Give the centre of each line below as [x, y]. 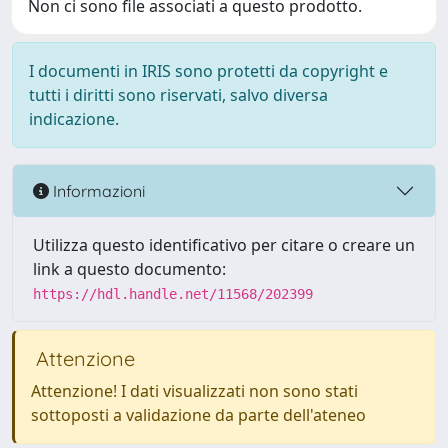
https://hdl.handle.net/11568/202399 [173, 294]
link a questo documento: [129, 269]
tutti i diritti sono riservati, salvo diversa [178, 95]
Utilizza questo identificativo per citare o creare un [224, 245]
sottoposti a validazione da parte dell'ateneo [198, 415]
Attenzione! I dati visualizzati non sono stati [194, 391]
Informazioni [97, 190]
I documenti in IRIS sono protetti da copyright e [208, 71]
